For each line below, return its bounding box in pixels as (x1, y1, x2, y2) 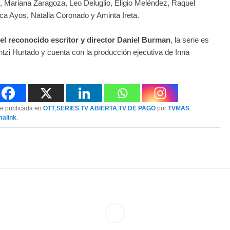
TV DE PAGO (119, 105, 156, 112)
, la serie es (170, 35, 209, 45)
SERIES (56, 105, 79, 112)
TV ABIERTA (81, 105, 117, 112)
